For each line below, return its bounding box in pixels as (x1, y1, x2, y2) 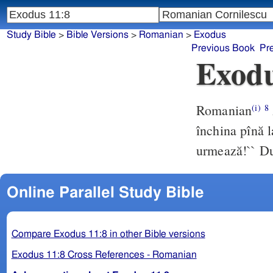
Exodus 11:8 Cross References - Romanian (11, 249, 197, 260)
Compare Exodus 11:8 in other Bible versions (11, 229, 205, 239)
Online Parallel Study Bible (6, 185, 204, 200)
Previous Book (191, 43, 255, 54)
